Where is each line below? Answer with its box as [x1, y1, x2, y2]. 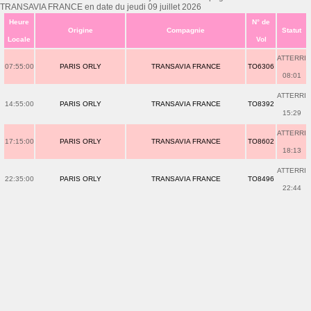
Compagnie [167, 26, 205, 34]
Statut [282, 26, 302, 34]
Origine [67, 26, 93, 34]
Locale [8, 35, 31, 43]
